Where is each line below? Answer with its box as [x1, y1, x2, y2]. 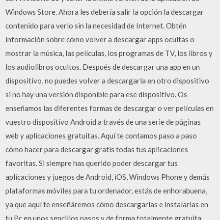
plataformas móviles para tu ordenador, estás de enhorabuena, [5, 186, 208, 195]
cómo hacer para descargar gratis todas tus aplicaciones [5, 144, 189, 154]
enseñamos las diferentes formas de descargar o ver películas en [5, 103, 214, 112]
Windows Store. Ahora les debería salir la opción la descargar [5, 7, 204, 16]
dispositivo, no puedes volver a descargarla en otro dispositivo [5, 76, 210, 85]
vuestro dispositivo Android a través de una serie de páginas [5, 117, 201, 126]
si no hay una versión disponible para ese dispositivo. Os [5, 89, 188, 99]
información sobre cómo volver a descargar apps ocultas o [5, 34, 195, 44]
